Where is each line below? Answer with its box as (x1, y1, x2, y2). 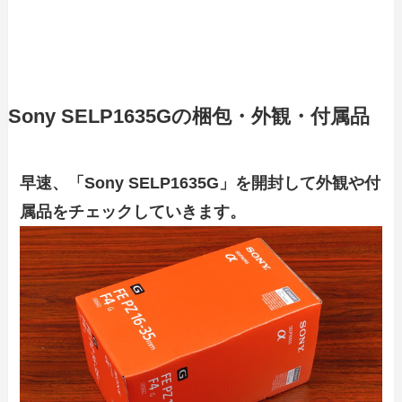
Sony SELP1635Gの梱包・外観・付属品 (7, 105, 370, 127)
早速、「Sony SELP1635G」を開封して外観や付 (20, 173, 381, 192)
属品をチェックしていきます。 (20, 202, 247, 221)
